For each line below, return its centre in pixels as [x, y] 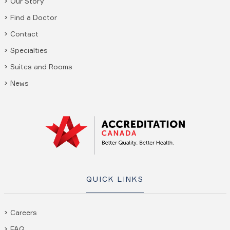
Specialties [29, 50]
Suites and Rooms [41, 66]
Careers [23, 212]
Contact [24, 33]
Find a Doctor [33, 17]
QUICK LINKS [115, 179]
